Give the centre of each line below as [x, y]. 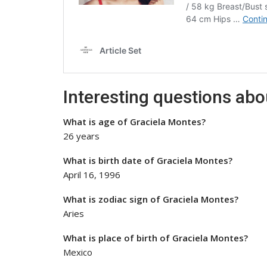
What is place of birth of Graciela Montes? [156, 237]
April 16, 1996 [92, 174]
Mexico [78, 252]
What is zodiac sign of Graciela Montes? [151, 199]
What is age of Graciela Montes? [134, 121]
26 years [81, 136]
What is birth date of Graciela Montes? [148, 160]
